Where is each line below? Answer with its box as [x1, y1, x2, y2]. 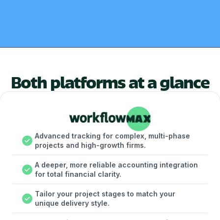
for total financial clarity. [34, 170, 121, 178]
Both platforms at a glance [11, 70, 209, 93]
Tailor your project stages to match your [34, 190, 175, 198]
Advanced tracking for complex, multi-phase [34, 132, 190, 140]
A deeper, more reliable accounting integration [34, 161, 198, 169]
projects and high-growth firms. [34, 141, 146, 149]
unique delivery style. [34, 199, 110, 207]
